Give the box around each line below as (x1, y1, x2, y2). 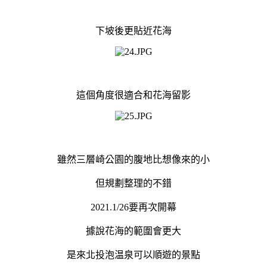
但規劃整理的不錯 (95, 178, 172, 188)
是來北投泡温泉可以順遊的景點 (67, 249, 200, 260)
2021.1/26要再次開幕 (91, 201, 176, 212)
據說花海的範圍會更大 (86, 225, 181, 236)
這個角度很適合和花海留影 (76, 89, 191, 100)
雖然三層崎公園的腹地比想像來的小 (57, 154, 210, 164)
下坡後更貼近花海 (95, 25, 172, 36)
